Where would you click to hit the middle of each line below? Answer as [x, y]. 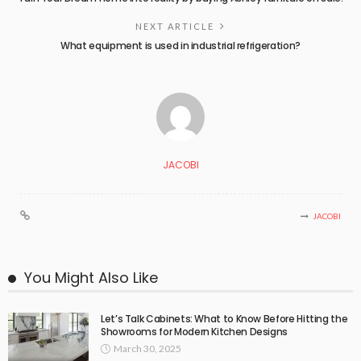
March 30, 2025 [147, 348]
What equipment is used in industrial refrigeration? [180, 45]
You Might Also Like [91, 277]
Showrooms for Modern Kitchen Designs [195, 331]
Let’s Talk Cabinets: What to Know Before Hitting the [224, 318]
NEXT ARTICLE [175, 26]
